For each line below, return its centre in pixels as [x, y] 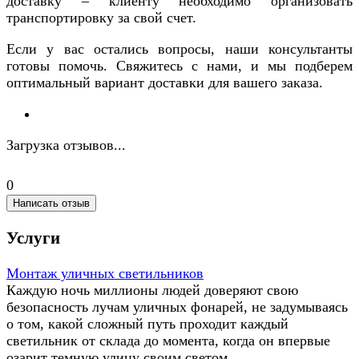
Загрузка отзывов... [66, 145]
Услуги [33, 238]
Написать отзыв [51, 203]
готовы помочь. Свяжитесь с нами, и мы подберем [179, 65]
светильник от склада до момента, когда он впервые [168, 340]
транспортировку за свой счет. [101, 17]
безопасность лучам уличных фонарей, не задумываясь [177, 307]
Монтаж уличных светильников [105, 273]
